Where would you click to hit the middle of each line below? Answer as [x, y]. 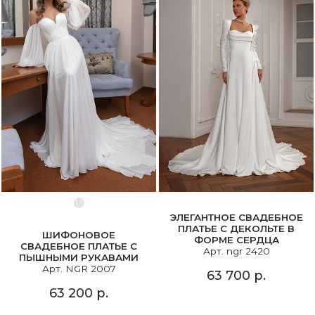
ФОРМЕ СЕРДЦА [236, 239]
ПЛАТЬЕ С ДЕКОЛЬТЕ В [236, 228]
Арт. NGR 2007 [79, 268]
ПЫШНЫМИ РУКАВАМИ [79, 257]
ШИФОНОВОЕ [79, 234]
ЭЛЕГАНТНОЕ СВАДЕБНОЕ [236, 217]
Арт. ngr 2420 [236, 251]
